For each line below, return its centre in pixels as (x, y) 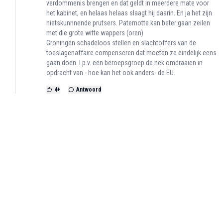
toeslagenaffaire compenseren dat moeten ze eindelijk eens (131, 53)
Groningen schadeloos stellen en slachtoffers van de (121, 43)
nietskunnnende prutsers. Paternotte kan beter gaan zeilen (128, 23)
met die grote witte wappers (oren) (95, 33)
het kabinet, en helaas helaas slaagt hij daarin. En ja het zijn (129, 13)
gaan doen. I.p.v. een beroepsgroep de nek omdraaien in (124, 63)
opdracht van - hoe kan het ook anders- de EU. (111, 73)
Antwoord (89, 90)
